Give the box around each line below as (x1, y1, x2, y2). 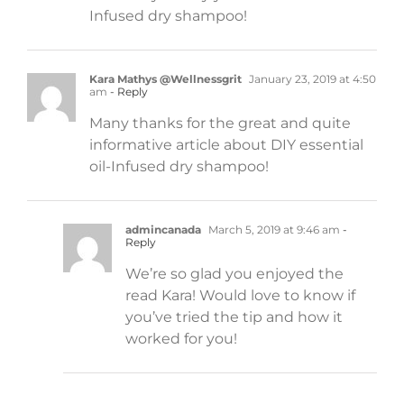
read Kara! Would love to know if (125, 286, 355, 304)
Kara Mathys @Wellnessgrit (89, 71, 242, 86)
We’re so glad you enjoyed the (125, 264, 344, 282)
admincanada (125, 222, 201, 236)
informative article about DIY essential (89, 135, 363, 153)
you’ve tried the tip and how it (125, 308, 343, 326)
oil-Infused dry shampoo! (89, 157, 269, 175)
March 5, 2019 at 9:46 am (206, 222, 340, 236)
